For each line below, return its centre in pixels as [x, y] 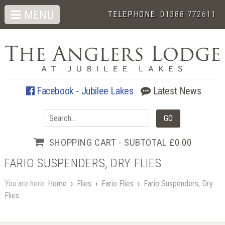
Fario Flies [117, 184]
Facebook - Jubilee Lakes [84, 91]
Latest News [176, 91]
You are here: [26, 184]
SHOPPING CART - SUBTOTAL [109, 142]
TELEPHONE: [134, 14]
